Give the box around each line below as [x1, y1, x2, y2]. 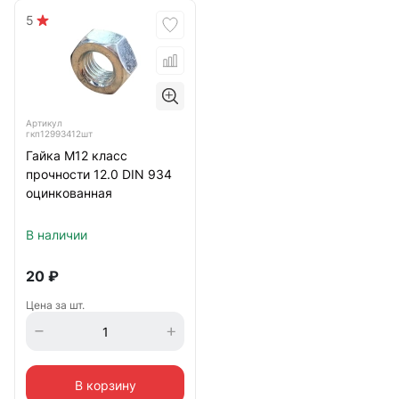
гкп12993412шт [26, 128, 93, 140]
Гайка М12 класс [26, 148, 127, 164]
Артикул [26, 118, 62, 129]
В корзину [74, 377, 136, 393]
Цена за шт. [26, 298, 85, 313]
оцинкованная [26, 185, 112, 201]
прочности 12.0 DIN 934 [26, 167, 172, 183]
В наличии [26, 227, 87, 243]
